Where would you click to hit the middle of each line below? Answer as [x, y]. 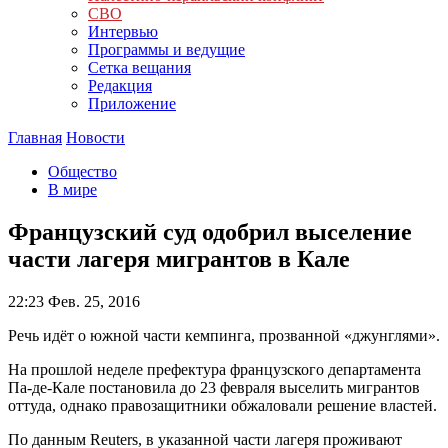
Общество [82, 171]
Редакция [120, 85]
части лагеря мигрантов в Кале [179, 258]
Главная [35, 137]
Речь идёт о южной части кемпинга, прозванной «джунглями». [224, 335]
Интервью [123, 31]
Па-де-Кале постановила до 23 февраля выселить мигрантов [214, 387]
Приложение [132, 103]
